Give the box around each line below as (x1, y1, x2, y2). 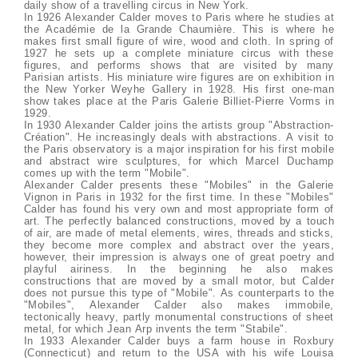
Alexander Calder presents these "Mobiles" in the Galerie (23, 179, 334, 191)
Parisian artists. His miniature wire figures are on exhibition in (23, 71, 335, 83)
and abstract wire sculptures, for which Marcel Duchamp (23, 155, 334, 167)
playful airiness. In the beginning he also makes (23, 263, 334, 275)
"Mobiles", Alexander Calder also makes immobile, (23, 299, 334, 311)
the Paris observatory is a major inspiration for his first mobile (23, 143, 335, 155)
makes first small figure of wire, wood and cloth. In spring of (23, 35, 334, 47)
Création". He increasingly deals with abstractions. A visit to (23, 131, 334, 143)
